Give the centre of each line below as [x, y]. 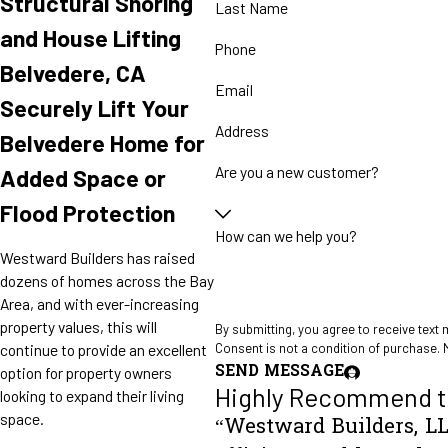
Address [242, 130]
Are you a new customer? [297, 171]
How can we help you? [286, 235]
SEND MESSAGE [280, 373]
